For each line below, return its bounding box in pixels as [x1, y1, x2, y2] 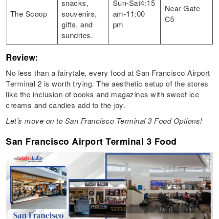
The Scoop [10, 8, 47, 19]
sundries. [61, 30, 93, 41]
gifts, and [61, 19, 93, 30]
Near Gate [164, 3, 200, 14]
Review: [6, 51, 42, 64]
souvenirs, [61, 8, 97, 19]
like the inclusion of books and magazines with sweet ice [6, 89, 199, 100]
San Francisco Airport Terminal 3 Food [6, 135, 180, 148]
